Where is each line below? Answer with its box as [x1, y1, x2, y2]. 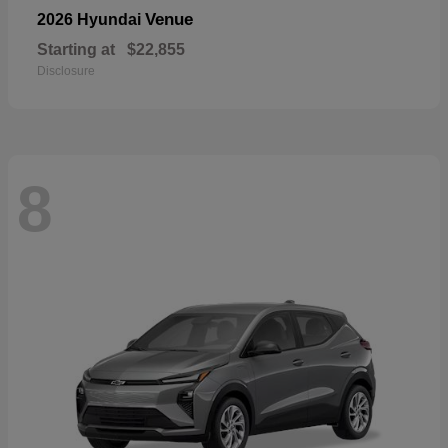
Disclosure [37, 64, 95, 79]
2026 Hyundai [37, 11, 145, 29]
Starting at [37, 41, 115, 59]
